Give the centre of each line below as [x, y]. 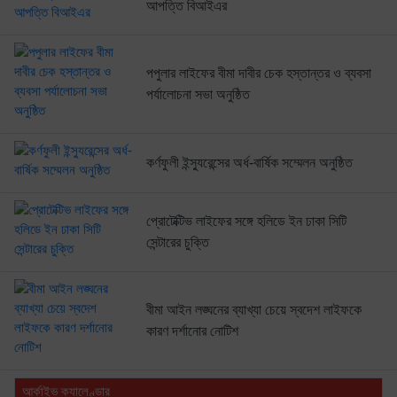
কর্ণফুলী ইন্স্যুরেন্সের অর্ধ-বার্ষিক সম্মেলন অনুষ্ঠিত [249, 162]
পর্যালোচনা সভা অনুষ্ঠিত [198, 94]
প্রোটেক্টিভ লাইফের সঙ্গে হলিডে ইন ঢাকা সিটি [246, 221]
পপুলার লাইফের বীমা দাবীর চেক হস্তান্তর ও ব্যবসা [258, 73]
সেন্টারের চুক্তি [177, 242]
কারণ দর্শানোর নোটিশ [192, 331]
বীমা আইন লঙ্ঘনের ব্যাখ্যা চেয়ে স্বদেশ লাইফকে [253, 309]
